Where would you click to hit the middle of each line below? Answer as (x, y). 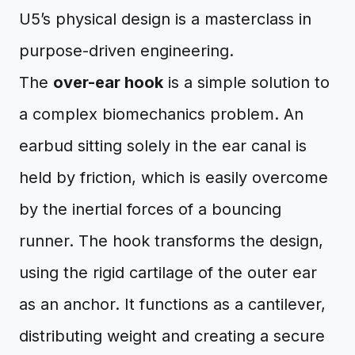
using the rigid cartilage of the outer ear (168, 273)
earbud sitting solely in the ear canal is (163, 146)
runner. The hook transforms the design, (171, 241)
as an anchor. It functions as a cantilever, (172, 304)
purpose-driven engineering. (126, 51)
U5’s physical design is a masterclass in (165, 19)
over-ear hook (108, 82)
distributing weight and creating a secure (172, 336)
